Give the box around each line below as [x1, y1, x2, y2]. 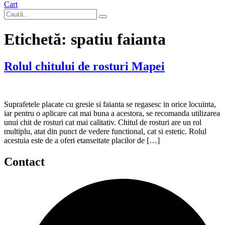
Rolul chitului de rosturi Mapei [4, 59, 165, 73]
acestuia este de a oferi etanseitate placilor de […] [4, 136, 160, 145]
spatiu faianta [71, 30, 166, 49]
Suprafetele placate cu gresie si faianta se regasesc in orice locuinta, [4, 100, 216, 109]
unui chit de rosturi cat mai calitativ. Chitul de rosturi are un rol [4, 118, 201, 127]
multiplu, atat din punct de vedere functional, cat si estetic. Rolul [4, 127, 206, 136]
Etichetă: [4, 30, 71, 49]
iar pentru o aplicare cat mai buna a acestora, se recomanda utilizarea [4, 109, 220, 118]
